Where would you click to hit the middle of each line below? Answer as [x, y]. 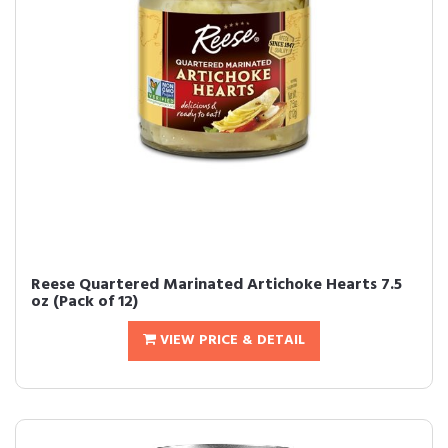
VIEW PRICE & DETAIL [230, 340]
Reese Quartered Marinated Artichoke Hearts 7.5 [216, 285]
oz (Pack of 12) [84, 302]
